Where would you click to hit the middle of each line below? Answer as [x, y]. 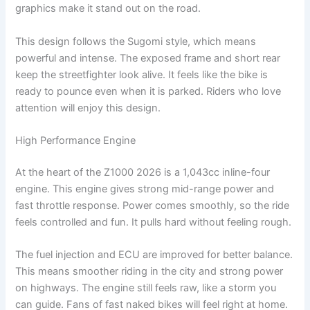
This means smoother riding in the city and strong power [149, 272]
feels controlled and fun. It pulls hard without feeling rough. [154, 222]
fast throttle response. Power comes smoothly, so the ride [153, 205]
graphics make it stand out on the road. [108, 9]
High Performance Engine [76, 141]
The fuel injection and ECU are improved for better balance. [154, 255]
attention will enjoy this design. [88, 108]
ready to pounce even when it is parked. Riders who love [148, 91]
